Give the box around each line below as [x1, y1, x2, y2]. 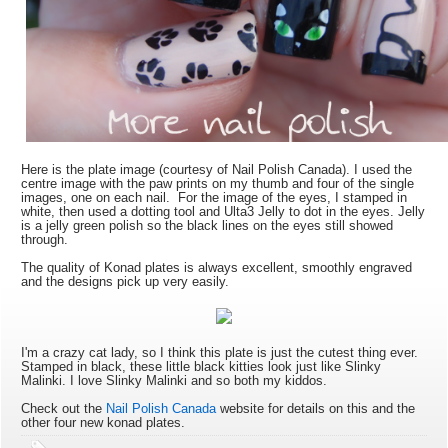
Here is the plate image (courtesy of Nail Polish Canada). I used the [21, 161, 413, 177]
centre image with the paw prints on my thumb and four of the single [21, 175, 415, 191]
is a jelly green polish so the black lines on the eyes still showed [21, 217, 394, 233]
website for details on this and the [216, 400, 416, 416]
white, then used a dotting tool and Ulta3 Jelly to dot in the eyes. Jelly [21, 203, 426, 219]
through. [21, 231, 69, 247]
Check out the [21, 400, 107, 416]
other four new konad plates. [21, 414, 186, 430]
